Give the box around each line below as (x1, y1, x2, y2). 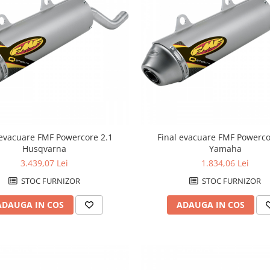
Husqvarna (22, 143, 67, 155)
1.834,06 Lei (201, 157, 250, 169)
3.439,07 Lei (20, 157, 69, 169)
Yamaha (209, 143, 242, 155)
